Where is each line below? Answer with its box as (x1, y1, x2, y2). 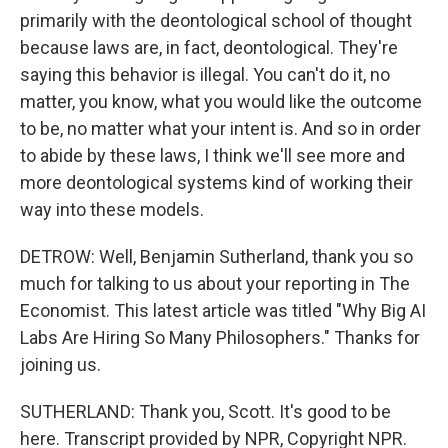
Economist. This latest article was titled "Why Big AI (20, 300, 426, 321)
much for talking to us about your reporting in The (20, 273, 410, 294)
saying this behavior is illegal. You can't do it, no (20, 64, 390, 85)
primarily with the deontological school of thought (20, 10, 412, 31)
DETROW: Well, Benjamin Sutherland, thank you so (20, 246, 413, 267)
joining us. (20, 354, 101, 375)
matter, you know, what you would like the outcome (20, 91, 422, 112)
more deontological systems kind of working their (20, 172, 413, 193)
